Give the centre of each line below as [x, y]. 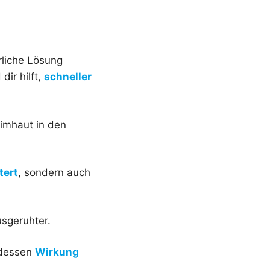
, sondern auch [54, 173]
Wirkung [57, 252]
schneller [68, 77]
